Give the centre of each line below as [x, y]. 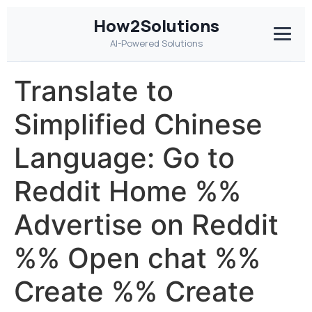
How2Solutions [156, 25]
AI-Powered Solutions [156, 43]
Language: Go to [124, 158]
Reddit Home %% [127, 191]
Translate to [94, 91]
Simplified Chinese [138, 124]
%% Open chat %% [137, 258]
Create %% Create [134, 291]
